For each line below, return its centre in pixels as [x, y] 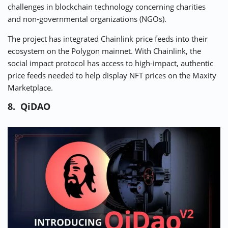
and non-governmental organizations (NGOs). [87, 19]
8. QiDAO [29, 107]
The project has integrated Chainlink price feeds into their [108, 39]
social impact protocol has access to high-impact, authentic [110, 63]
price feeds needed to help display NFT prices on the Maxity [112, 76]
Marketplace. [30, 88]
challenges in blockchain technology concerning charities [107, 7]
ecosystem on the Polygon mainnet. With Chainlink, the [104, 51]
